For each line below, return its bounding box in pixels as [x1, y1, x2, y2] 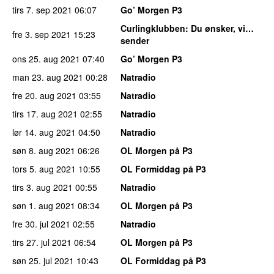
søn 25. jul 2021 [12, 254, 74, 267]
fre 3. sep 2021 [12, 28, 71, 41]
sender [120, 34, 149, 47]
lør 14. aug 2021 [12, 126, 76, 139]
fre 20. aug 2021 [12, 89, 76, 102]
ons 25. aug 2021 [12, 53, 80, 65]
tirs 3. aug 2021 [12, 181, 73, 194]
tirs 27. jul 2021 [12, 236, 72, 249]
